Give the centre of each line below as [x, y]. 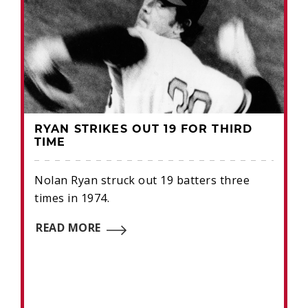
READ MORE [68, 228]
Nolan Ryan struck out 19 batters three [142, 180]
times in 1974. [72, 198]
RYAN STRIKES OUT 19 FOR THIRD [144, 130]
